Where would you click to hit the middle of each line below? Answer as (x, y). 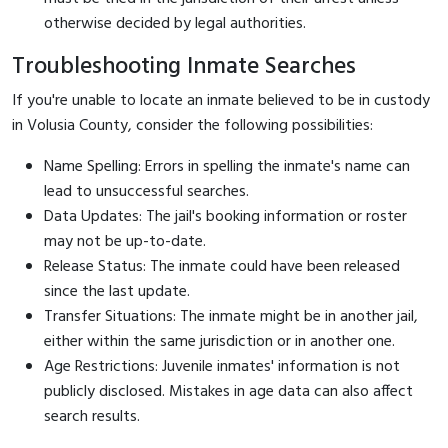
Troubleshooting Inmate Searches (184, 66)
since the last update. (117, 291)
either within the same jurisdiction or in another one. (219, 341)
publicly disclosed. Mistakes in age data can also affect (228, 391)
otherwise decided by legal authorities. (175, 23)
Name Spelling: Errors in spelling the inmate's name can (227, 166)
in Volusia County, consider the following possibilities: (192, 125)
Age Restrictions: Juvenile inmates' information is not (222, 366)
